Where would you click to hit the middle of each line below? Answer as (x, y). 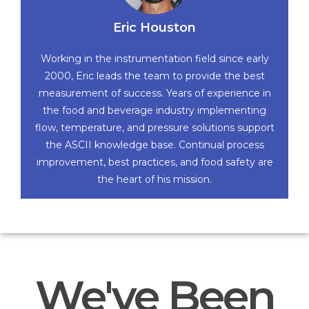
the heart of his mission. (154, 180)
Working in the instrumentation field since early (154, 59)
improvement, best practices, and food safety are (154, 162)
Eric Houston (154, 28)
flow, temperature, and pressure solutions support (154, 128)
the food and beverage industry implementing (154, 111)
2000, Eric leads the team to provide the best (154, 76)
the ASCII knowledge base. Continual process (154, 145)
